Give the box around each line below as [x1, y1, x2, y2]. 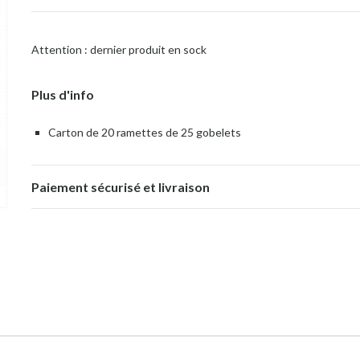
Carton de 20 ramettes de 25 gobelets [47, 125, 241, 140]
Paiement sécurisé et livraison [31, 179, 210, 195]
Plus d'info [31, 87, 94, 103]
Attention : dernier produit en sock [31, 43, 207, 57]
